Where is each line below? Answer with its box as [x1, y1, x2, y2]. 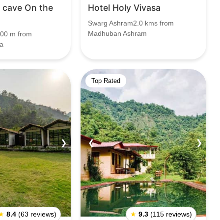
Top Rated [91, 77, 120, 84]
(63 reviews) [18, 210, 56, 218]
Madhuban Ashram [88, 29, 147, 37]
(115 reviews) [150, 210, 192, 218]
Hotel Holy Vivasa [88, 2, 161, 13]
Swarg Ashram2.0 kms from [88, 19, 174, 27]
